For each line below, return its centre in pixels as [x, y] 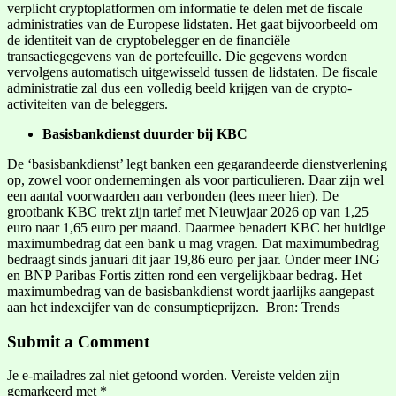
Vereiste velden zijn [285, 376]
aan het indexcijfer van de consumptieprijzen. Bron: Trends [173, 307]
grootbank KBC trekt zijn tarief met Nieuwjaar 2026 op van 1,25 [188, 211]
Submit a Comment [78, 341]
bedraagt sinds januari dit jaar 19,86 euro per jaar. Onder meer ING [194, 259]
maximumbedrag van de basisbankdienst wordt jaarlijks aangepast [190, 291]
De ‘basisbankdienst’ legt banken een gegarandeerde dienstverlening [197, 164]
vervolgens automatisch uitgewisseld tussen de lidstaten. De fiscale [192, 72]
